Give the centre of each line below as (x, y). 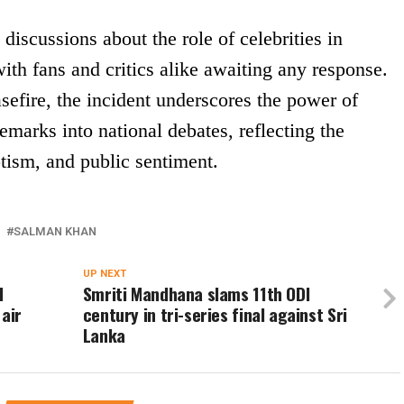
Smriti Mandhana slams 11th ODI (196, 294)
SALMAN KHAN (55, 231)
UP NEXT (104, 274)
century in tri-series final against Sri (215, 314)
